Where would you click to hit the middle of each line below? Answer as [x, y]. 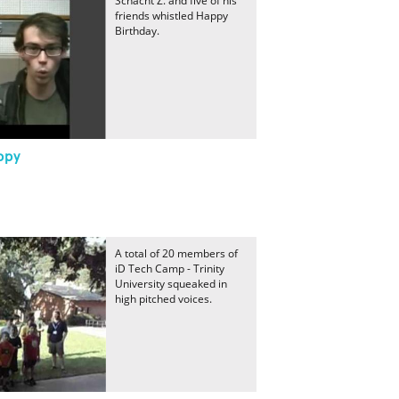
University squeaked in [171, 284]
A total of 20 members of [176, 253]
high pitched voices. [163, 299]
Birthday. [137, 31]
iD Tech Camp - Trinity [170, 269]
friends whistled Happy [171, 16]
